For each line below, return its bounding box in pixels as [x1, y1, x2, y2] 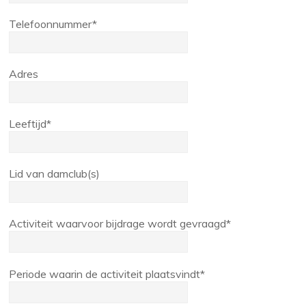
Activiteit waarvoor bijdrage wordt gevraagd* [9, 217, 232, 231]
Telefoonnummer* [9, 16, 98, 31]
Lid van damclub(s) [9, 167, 100, 181]
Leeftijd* [9, 117, 52, 131]
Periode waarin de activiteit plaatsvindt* [9, 266, 206, 281]
